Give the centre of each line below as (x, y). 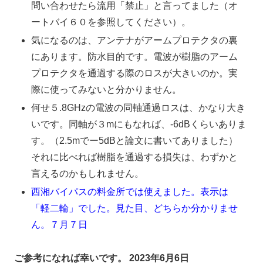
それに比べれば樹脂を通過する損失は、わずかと (135, 157)
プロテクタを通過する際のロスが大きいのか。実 (135, 73)
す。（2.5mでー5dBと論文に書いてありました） (135, 141)
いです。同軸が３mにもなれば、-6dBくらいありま (139, 124)
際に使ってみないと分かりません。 (107, 90)
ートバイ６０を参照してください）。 (111, 22)
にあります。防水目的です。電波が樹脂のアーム (135, 57)
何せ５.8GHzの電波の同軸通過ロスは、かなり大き (139, 108)
